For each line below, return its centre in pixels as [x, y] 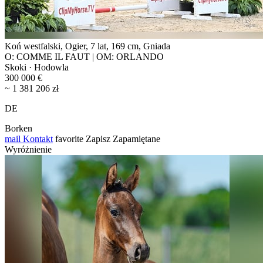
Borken [18, 128]
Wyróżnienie [28, 149]
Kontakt [37, 139]
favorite [69, 139]
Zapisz [98, 139]
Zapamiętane [136, 139]
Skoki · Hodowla [37, 67]
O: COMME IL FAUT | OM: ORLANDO [84, 56]
